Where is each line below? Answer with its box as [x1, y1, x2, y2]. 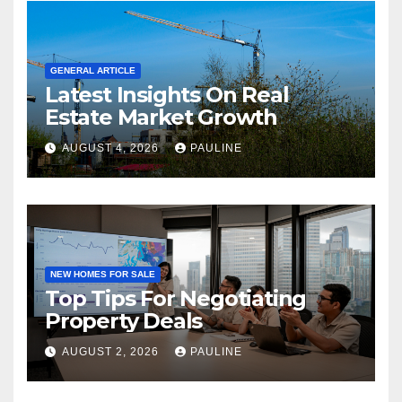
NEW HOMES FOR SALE [50, 268, 155, 279]
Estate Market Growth [45, 103, 277, 130]
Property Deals [45, 307, 203, 334]
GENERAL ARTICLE [50, 65, 135, 75]
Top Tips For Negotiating [45, 284, 307, 311]
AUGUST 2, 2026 [62, 345, 162, 359]
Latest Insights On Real [45, 81, 289, 108]
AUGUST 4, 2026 [62, 142, 162, 155]
